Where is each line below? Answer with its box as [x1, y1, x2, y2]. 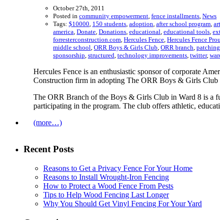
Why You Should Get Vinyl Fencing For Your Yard [43, 199, 202, 208]
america [53, 27, 74, 35]
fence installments [151, 12, 199, 20]
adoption [129, 20, 153, 27]
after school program [156, 20, 211, 27]
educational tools [164, 27, 210, 35]
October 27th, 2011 [53, 4, 105, 12]
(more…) [33, 118, 62, 127]
